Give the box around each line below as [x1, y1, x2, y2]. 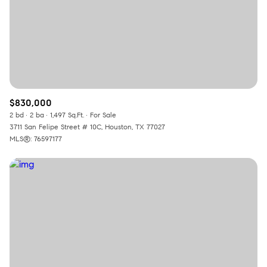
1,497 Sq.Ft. [50, 110, 84, 120]
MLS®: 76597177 [10, 134, 62, 144]
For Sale [90, 110, 116, 120]
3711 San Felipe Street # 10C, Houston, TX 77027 [10, 122, 165, 132]
